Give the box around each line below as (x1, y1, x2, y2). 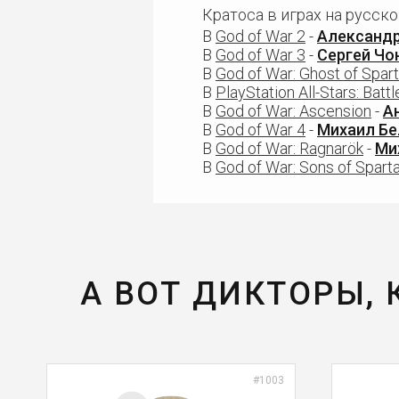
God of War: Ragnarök (216, 139, 363, 158)
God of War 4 (216, 120, 305, 139)
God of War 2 (216, 27, 305, 45)
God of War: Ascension (216, 102, 371, 120)
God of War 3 (216, 45, 305, 64)
